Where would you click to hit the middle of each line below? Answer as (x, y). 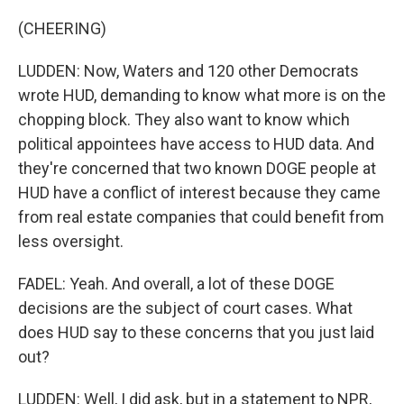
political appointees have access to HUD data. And (196, 144)
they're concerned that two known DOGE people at (197, 168)
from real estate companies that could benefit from (201, 217)
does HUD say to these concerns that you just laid (196, 332)
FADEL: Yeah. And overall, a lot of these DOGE (176, 284)
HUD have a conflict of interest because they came (199, 193)
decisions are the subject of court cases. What (185, 308)
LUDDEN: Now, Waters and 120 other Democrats (188, 71)
